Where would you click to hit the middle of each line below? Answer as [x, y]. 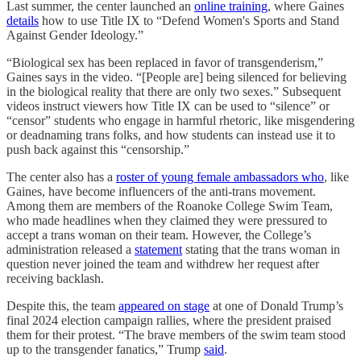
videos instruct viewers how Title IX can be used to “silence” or [168, 106]
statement [158, 250]
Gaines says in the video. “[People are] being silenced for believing [176, 77]
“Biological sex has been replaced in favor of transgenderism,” [165, 63]
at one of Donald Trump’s [276, 306]
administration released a [71, 250]
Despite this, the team [62, 306]
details [23, 21]
